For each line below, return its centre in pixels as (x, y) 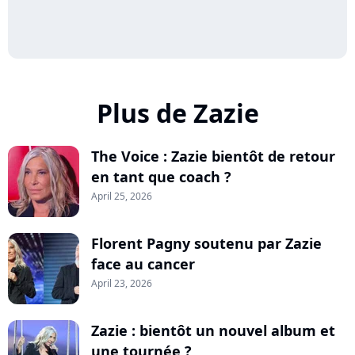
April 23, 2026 (122, 283)
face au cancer (143, 263)
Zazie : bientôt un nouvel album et (213, 330)
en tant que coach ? (161, 176)
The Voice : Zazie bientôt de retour (213, 156)
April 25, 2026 (122, 196)
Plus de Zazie (177, 113)
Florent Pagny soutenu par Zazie (206, 243)
